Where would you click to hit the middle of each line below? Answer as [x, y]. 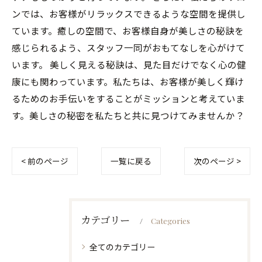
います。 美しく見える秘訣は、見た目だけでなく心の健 [129, 64]
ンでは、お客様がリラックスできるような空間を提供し [129, 13]
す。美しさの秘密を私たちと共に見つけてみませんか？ [128, 115]
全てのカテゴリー [122, 247]
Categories [170, 220]
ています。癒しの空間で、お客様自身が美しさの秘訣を [128, 30]
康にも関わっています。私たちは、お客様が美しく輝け [128, 81]
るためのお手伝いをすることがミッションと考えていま [128, 98]
